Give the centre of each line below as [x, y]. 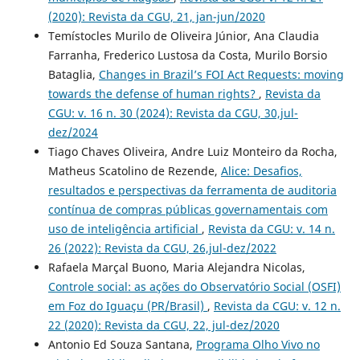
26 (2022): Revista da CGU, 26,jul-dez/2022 [162, 248]
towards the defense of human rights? [153, 94]
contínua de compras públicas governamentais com [188, 210]
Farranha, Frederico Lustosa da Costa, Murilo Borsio [187, 55]
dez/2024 [73, 133]
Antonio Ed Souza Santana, [122, 345]
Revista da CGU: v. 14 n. [271, 229]
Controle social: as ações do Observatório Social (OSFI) [194, 287]
